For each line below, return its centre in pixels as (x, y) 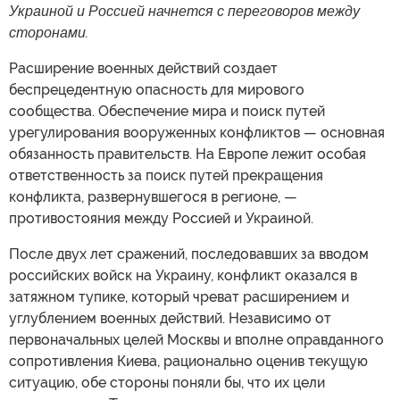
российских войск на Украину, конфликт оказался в (183, 275)
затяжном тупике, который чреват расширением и (179, 297)
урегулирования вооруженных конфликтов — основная (197, 133)
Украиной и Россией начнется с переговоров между (184, 11)
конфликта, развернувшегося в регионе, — (153, 197)
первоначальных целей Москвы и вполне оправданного (196, 340)
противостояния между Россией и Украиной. (161, 218)
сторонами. (49, 33)
